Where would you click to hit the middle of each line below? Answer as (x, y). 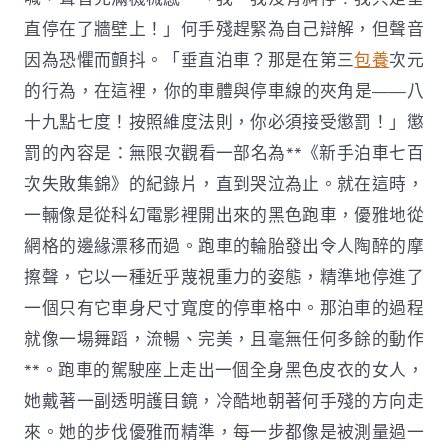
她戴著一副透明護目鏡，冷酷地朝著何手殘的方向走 (224, 401)
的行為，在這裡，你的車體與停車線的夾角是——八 (224, 91)
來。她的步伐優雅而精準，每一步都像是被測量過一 (224, 432)
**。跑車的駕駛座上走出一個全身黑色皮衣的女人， (224, 370)
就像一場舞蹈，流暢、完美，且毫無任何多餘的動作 (224, 339)
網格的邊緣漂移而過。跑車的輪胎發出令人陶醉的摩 (224, 246)
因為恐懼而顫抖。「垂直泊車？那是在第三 (189, 60)
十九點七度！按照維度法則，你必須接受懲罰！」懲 (224, 122)
